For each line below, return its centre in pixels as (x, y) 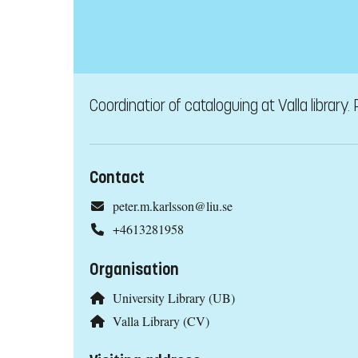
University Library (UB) (173, 298)
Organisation (134, 270)
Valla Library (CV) (161, 320)
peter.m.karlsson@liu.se (172, 206)
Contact (117, 178)
